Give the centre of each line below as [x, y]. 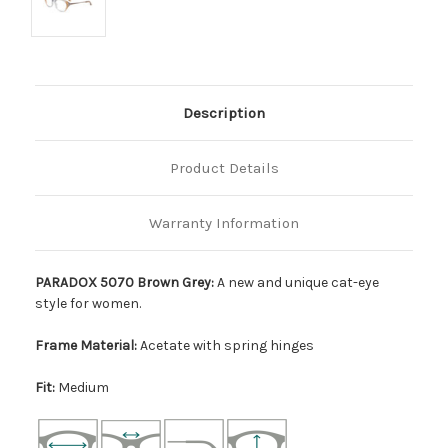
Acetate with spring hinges [225, 345]
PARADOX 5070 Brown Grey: [126, 282]
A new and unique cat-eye [298, 282]
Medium [83, 387]
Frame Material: [86, 345]
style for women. [88, 303]
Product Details [224, 167]
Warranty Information [224, 222]
